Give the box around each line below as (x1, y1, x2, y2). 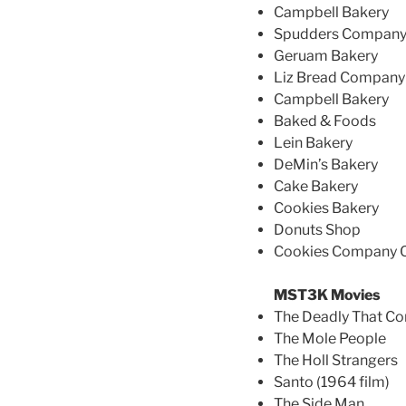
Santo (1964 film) (274, 373, 390, 391)
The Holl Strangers (274, 352, 398, 370)
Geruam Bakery (274, 47, 378, 65)
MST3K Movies (274, 286, 381, 304)
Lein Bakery (274, 134, 353, 152)
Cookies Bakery (274, 199, 379, 217)
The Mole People (274, 330, 386, 348)
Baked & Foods (274, 112, 376, 130)
